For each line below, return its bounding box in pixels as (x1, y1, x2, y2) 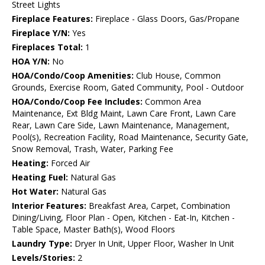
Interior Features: (12, 200, 86, 212)
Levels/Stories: (12, 252, 75, 264)
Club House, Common (134, 70, 221, 82)
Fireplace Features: (12, 13, 93, 25)
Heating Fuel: (12, 172, 68, 183)
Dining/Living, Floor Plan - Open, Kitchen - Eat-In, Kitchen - (12, 212, 235, 224)
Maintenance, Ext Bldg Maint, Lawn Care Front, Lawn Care (12, 108, 236, 119)
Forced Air (49, 157, 90, 169)
